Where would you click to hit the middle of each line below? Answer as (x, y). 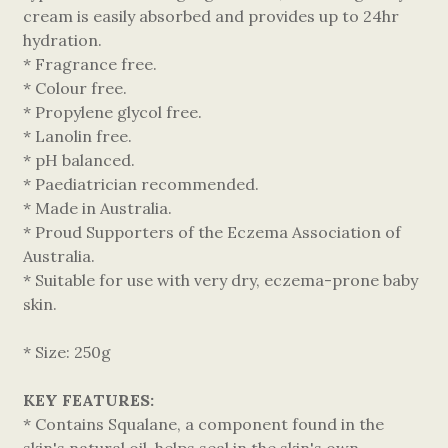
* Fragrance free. (90, 64)
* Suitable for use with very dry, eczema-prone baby (220, 280)
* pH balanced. (79, 160)
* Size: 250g (67, 352)
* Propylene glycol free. (112, 112)
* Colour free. (75, 88)
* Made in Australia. (97, 208)
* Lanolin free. (77, 136)
